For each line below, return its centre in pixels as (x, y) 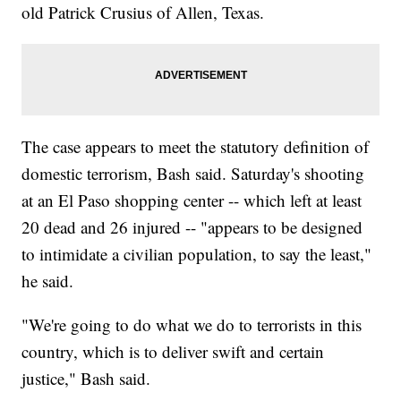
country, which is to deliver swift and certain (173, 352)
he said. (48, 281)
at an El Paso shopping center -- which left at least (192, 200)
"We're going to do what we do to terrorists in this (192, 325)
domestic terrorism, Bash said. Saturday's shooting (193, 174)
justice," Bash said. (86, 379)
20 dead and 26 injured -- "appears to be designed (192, 227)
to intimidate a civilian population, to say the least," (197, 254)
